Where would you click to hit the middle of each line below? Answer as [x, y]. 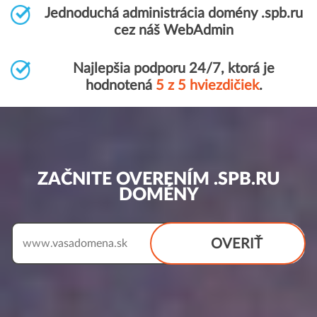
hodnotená [120, 86]
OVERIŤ [237, 244]
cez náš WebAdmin [174, 30]
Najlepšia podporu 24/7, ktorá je [174, 69]
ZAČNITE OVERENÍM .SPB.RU [158, 179]
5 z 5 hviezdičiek [207, 86]
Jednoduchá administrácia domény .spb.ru [174, 13]
